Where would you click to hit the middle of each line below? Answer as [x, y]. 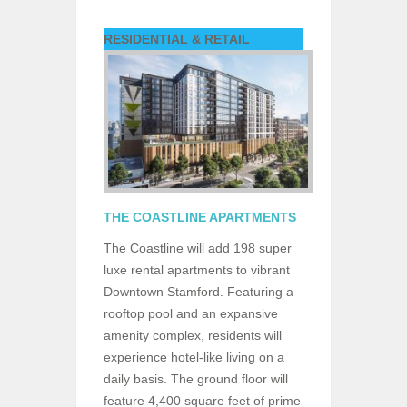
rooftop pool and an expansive [191, 313]
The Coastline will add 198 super [198, 248]
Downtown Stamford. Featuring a [199, 291]
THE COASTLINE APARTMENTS [200, 217]
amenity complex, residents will [193, 335]
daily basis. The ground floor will [196, 378]
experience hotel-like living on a [194, 357]
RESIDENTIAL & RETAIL [177, 39]
